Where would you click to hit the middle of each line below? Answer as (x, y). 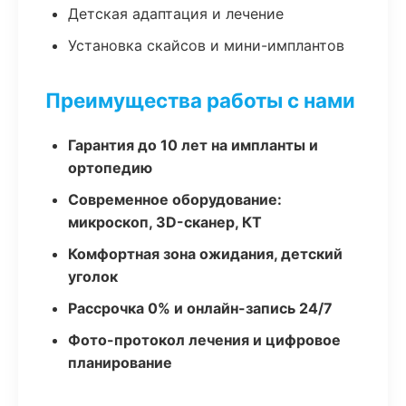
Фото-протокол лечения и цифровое (204, 340)
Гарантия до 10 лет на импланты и (193, 145)
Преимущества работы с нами (200, 100)
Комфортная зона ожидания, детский (205, 254)
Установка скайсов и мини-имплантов (206, 45)
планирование (120, 362)
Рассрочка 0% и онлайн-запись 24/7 (200, 308)
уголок (93, 276)
